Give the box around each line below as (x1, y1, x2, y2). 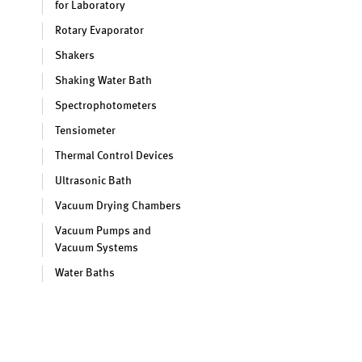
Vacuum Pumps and (55, 225, 151, 237)
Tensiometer (55, 125, 116, 137)
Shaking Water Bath (55, 75, 152, 86)
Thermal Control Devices (55, 150, 174, 162)
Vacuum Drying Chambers (55, 200, 181, 212)
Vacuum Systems (55, 242, 138, 254)
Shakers (55, 50, 95, 61)
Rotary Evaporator (55, 25, 144, 36)
